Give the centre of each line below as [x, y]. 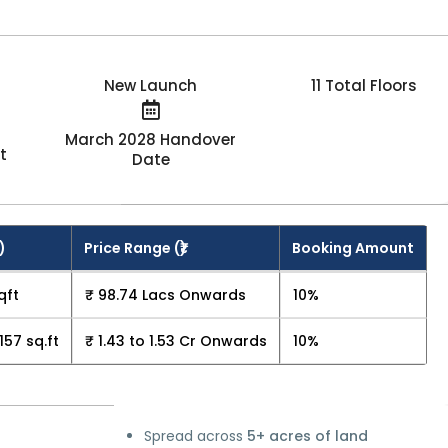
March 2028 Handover [151, 140]
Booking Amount [353, 248]
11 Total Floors [363, 86]
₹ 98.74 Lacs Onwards [166, 295]
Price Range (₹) [136, 248]
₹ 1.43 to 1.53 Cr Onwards [176, 341]
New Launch [151, 86]
